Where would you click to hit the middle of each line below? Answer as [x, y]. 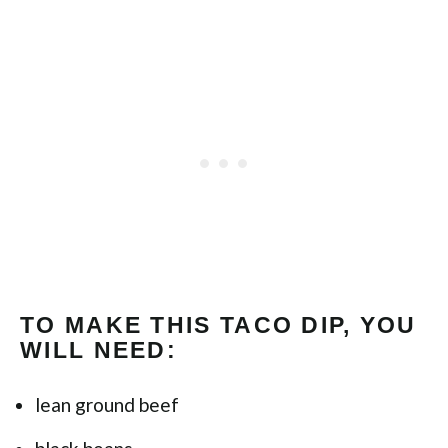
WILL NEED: [99, 350]
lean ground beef [107, 404]
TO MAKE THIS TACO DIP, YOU [218, 325]
